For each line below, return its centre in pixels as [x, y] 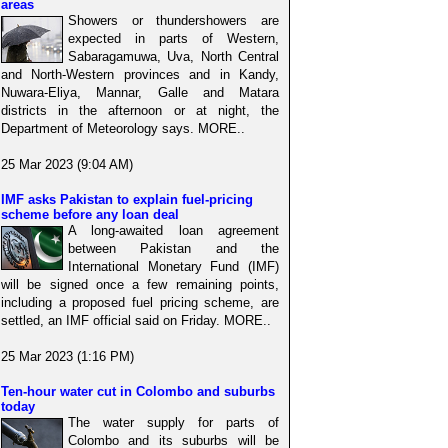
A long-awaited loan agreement [173, 231]
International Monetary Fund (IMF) [173, 267]
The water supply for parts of [173, 423]
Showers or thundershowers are [173, 21]
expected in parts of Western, [173, 39]
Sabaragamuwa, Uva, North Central [173, 57]
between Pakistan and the [173, 249]
